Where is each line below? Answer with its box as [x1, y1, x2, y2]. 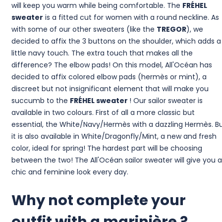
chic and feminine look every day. [11, 167, 128, 177]
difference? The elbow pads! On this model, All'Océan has [11, 60, 212, 70]
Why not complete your [11, 190, 186, 210]
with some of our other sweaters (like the [11, 24, 157, 35]
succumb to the [11, 96, 70, 106]
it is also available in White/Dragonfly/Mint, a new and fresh [11, 131, 217, 142]
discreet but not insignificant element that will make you [11, 84, 209, 94]
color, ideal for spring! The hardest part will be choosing [11, 143, 202, 154]
